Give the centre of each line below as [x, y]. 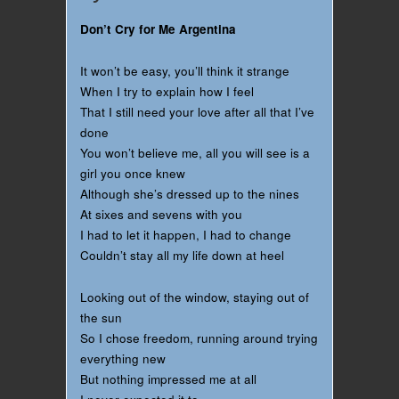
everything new [123, 358]
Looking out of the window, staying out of [195, 297]
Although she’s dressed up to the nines [190, 194]
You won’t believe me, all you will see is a [195, 153]
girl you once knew [133, 174]
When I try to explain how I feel [167, 92]
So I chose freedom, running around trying [199, 338]
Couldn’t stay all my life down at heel [182, 256]
